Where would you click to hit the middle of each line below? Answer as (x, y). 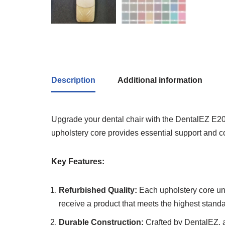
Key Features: (78, 161)
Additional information (160, 80)
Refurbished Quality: (98, 190)
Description (73, 80)
